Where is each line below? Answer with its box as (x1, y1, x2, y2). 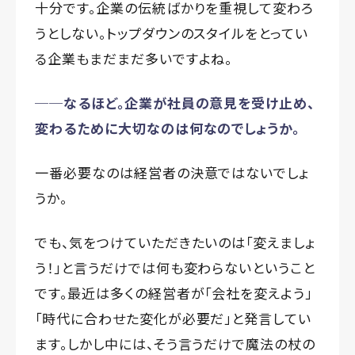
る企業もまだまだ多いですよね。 (35, 48, 233, 69)
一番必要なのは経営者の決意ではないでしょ (35, 162, 310, 183)
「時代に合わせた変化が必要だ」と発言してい (35, 308, 312, 329)
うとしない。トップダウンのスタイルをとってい (35, 23, 309, 44)
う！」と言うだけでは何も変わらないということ (35, 258, 316, 278)
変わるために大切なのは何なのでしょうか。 (35, 118, 300, 139)
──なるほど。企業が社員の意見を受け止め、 (35, 93, 315, 113)
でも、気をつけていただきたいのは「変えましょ (35, 232, 316, 253)
